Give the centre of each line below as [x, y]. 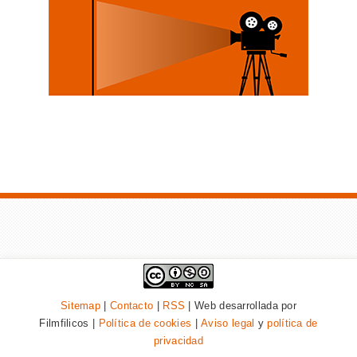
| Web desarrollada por [241, 305]
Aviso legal [228, 323]
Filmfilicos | [69, 323]
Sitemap [80, 305]
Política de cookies [145, 323]
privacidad [178, 340]
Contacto [131, 305]
